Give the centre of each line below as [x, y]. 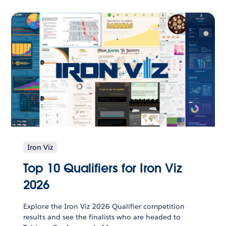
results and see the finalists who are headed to [102, 217]
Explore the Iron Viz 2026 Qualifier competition [104, 206]
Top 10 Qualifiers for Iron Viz [103, 168]
